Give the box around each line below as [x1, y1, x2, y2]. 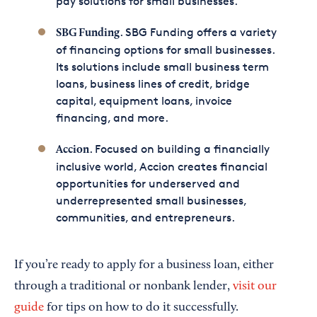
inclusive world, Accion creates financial [55, 160, 267, 173]
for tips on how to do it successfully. [44, 301, 238, 314]
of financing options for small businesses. [55, 43, 275, 57]
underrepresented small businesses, [55, 194, 246, 207]
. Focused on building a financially [88, 142, 270, 156]
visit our [233, 280, 277, 293]
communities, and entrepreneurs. [55, 211, 235, 224]
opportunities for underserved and [55, 177, 240, 190]
